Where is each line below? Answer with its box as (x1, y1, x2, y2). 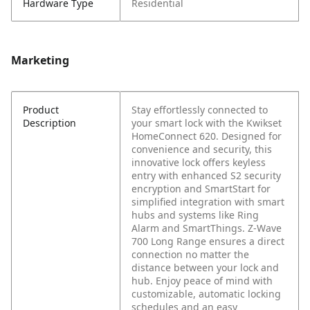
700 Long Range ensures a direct (131, 235, 284, 248)
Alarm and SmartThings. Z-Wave (131, 221, 282, 235)
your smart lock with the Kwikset (131, 116, 282, 130)
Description (23, 116, 76, 130)
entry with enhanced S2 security (131, 169, 281, 183)
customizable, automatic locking (131, 287, 281, 301)
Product (23, 103, 59, 117)
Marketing (11, 53, 69, 69)
